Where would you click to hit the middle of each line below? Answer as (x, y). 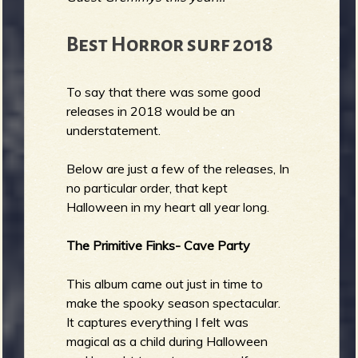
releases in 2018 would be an (151, 111)
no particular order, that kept (147, 187)
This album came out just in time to (165, 283)
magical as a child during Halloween (167, 341)
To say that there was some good (164, 91)
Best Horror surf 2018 (170, 44)
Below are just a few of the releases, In (178, 168)
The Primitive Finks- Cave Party (159, 245)
